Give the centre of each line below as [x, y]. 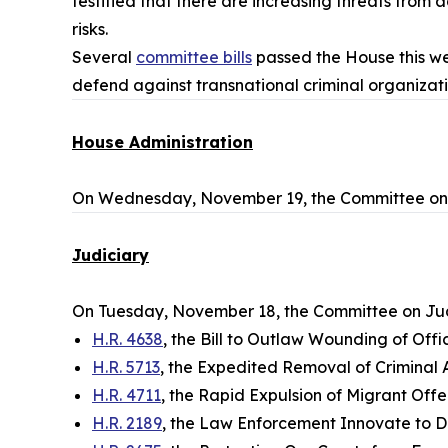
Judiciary [110, 254]
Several [104, 56]
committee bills [194, 56]
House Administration [162, 141]
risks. [92, 28]
